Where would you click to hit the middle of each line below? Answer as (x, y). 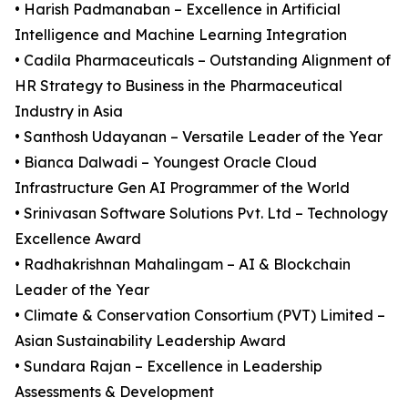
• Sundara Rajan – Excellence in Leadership (168, 366)
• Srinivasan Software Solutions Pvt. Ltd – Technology (201, 213)
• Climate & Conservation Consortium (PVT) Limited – (200, 315)
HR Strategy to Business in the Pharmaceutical (178, 86)
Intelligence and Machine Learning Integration (181, 35)
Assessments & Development (114, 392)
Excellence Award (78, 239)
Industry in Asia (69, 111)
